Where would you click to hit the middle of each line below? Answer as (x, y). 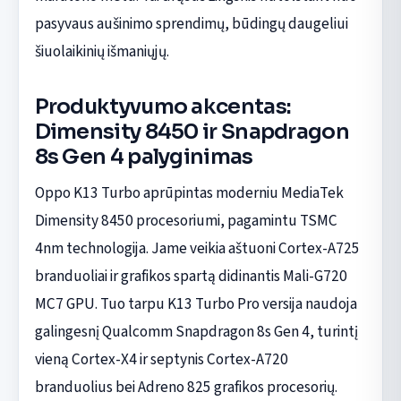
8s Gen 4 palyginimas (144, 156)
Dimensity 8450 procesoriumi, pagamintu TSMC (186, 220)
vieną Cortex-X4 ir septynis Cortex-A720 (161, 359)
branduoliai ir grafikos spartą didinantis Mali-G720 (191, 276)
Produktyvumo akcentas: (163, 106)
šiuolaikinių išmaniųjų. (102, 51)
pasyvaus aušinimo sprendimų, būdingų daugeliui (191, 23)
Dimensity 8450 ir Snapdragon (192, 131)
